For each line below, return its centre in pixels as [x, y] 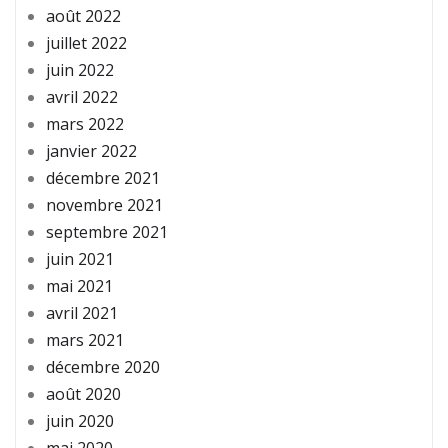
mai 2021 [79, 286]
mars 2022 [85, 124]
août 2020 [83, 394]
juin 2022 [80, 70]
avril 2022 [82, 97]
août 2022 [83, 16]
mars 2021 [85, 340]
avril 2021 [82, 313]
